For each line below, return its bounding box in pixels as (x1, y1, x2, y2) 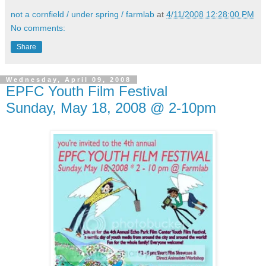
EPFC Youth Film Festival (6, 83, 167, 99)
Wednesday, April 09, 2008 (6, 75, 131, 83)
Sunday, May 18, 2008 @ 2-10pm (6, 99, 216, 116)
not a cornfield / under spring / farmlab (11, 9, 154, 19)
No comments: (11, 23, 65, 33)
